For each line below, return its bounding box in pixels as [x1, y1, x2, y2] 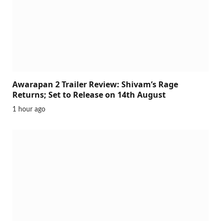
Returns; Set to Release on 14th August [12, 89, 166, 101]
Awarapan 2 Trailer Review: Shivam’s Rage [12, 79, 178, 90]
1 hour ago [12, 106, 45, 113]
